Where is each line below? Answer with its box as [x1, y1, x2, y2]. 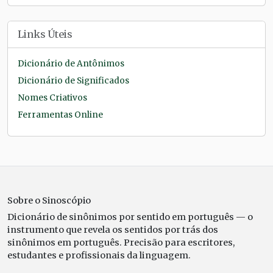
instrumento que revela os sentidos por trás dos [7, 224, 218, 235]
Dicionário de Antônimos [18, 58, 124, 69]
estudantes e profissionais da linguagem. [7, 249, 191, 261]
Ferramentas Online [18, 109, 103, 120]
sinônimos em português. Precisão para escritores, [7, 236, 235, 248]
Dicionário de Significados [18, 75, 129, 86]
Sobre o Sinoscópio [7, 194, 91, 206]
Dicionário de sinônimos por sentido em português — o [7, 211, 253, 222]
